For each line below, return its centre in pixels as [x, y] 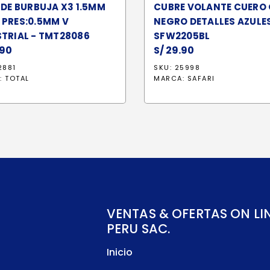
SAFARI [201, 78]
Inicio [119, 252]
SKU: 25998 [177, 67]
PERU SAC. [138, 229]
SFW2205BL [182, 36]
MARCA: [171, 78]
